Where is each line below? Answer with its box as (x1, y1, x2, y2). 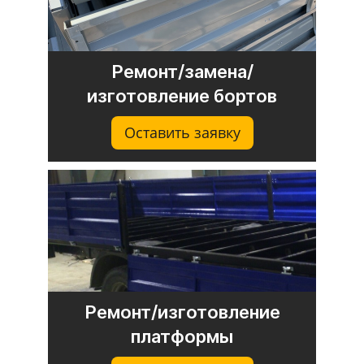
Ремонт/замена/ (110, 60, 253, 82)
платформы (131, 325, 233, 347)
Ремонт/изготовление (84, 301, 280, 323)
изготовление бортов (87, 84, 277, 106)
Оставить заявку (123, 122, 240, 142)
